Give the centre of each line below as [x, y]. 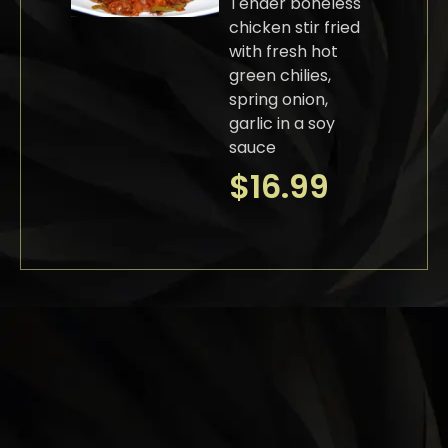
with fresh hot [283, 52]
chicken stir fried [294, 28]
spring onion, [278, 100]
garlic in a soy [281, 124]
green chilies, [279, 76]
